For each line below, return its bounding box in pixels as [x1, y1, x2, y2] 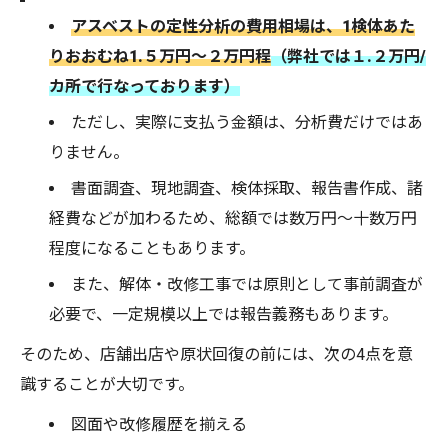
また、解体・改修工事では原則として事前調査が [71, 275, 424, 295]
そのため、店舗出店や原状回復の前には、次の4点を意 [20, 345, 413, 365]
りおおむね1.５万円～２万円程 [49, 47, 272, 67]
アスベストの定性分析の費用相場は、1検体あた [71, 17, 416, 37]
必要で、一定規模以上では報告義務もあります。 [49, 305, 399, 325]
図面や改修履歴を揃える [71, 415, 248, 435]
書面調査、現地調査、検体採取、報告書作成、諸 [71, 179, 424, 199]
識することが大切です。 [20, 375, 194, 395]
